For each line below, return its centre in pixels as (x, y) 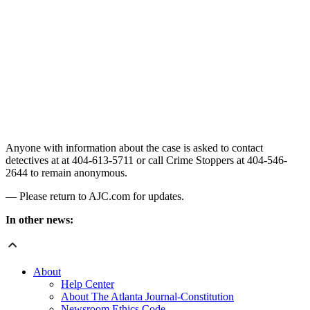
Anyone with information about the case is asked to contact (134, 148)
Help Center (88, 284)
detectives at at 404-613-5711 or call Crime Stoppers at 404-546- (146, 161)
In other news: (39, 220)
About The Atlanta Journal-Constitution (147, 297)
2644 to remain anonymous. (66, 173)
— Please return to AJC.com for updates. (95, 197)
